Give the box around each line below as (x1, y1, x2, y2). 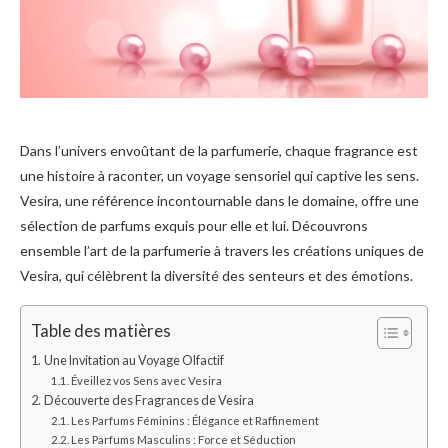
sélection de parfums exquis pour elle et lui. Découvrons (20, 216, 368, 234)
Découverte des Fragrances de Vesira (43, 392, 254, 408)
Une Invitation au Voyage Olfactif (43, 352, 224, 368)
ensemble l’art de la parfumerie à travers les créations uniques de (20, 241, 424, 259)
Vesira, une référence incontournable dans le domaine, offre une (20, 191, 419, 209)
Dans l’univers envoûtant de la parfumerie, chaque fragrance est (20, 141, 418, 159)
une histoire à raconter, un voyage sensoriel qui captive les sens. (20, 166, 419, 184)
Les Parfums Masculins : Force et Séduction (71, 432, 297, 446)
